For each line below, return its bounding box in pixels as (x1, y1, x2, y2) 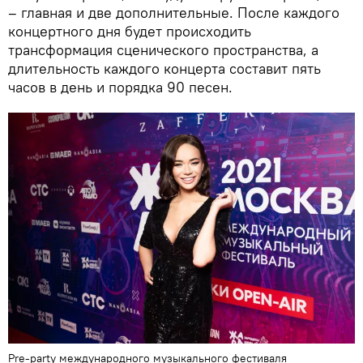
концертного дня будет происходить (8, 22, 251, 41)
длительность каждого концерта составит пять (8, 59, 321, 79)
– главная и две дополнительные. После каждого (8, 3, 340, 23)
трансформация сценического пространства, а (8, 41, 318, 60)
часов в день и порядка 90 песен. (8, 78, 233, 97)
